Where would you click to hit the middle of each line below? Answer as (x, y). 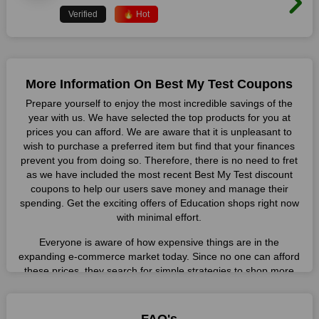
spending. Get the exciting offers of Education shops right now (159, 203)
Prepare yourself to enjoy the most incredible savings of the (159, 103)
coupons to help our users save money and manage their (159, 189)
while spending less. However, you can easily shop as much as (159, 285)
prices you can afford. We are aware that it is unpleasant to (159, 132)
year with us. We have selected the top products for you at (159, 117)
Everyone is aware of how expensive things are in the (159, 242)
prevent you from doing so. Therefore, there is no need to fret (159, 160)
